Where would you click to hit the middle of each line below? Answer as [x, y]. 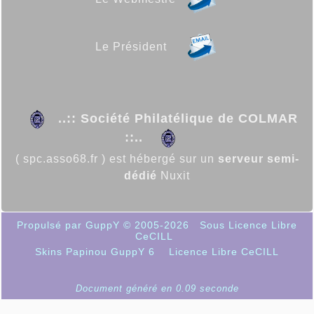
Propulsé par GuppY [70, 225]
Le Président [135, 47]
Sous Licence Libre [248, 225]
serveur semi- [258, 159]
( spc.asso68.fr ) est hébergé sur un [116, 159]
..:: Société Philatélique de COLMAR [178, 119]
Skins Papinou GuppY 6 [98, 252]
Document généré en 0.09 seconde [157, 289]
